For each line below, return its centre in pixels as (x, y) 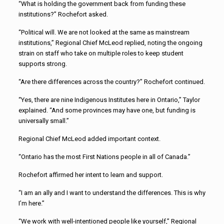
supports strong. (42, 63)
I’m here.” (31, 203)
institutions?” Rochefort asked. (63, 14)
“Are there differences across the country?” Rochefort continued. (111, 81)
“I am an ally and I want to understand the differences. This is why (112, 192)
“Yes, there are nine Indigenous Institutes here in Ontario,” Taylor (109, 99)
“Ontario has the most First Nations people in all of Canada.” (104, 156)
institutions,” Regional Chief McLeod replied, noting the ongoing (110, 42)
